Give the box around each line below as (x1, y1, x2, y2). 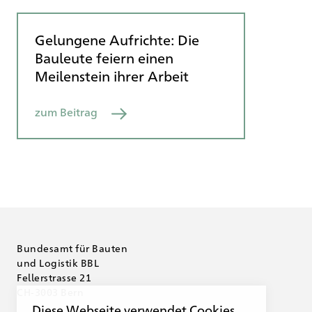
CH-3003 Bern (17, 286, 84, 299)
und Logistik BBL (17, 256, 99, 270)
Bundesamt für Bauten (17, 242, 127, 255)
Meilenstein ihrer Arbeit (35, 66, 189, 86)
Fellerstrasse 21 (17, 271, 91, 284)
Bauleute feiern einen (35, 48, 173, 68)
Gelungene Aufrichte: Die (35, 30, 199, 49)
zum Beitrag (35, 104, 97, 120)
